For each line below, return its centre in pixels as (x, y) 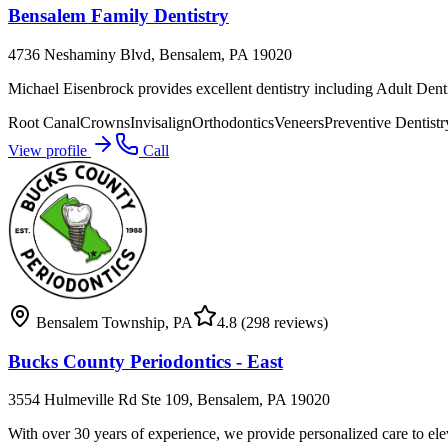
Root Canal (44, 122)
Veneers (299, 122)
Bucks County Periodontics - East (145, 361)
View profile (49, 150)
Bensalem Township (100, 322)
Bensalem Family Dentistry (118, 16)
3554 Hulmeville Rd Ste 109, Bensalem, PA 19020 (169, 400)
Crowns (105, 122)
